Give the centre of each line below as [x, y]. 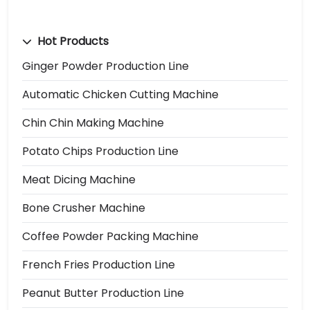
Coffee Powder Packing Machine [110, 236]
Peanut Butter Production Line [103, 293]
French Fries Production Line [99, 264]
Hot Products [72, 41]
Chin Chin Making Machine [93, 122]
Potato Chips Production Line [100, 151]
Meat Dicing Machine [79, 179]
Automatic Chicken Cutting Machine [120, 94]
